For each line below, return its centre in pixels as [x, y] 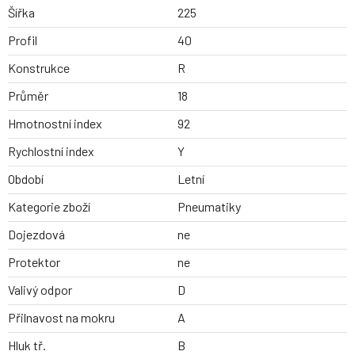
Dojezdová [36, 235]
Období [26, 179]
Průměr [28, 96]
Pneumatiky [209, 207]
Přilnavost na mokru [61, 318]
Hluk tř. [27, 345]
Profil [23, 40]
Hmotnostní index [55, 124]
